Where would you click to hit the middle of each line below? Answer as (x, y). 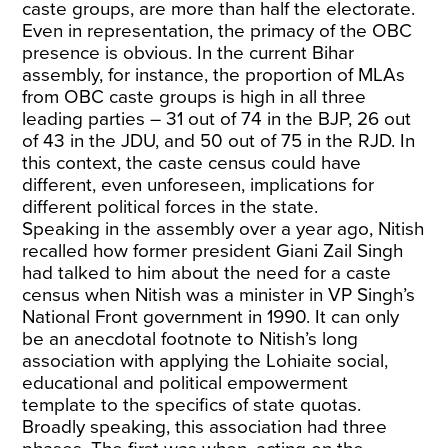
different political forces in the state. (170, 207)
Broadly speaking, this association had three (205, 427)
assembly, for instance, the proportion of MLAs (214, 75)
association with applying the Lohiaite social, (205, 361)
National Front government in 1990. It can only (211, 317)
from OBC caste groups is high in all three (194, 97)
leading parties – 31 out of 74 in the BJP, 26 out (217, 119)
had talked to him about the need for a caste (207, 273)
